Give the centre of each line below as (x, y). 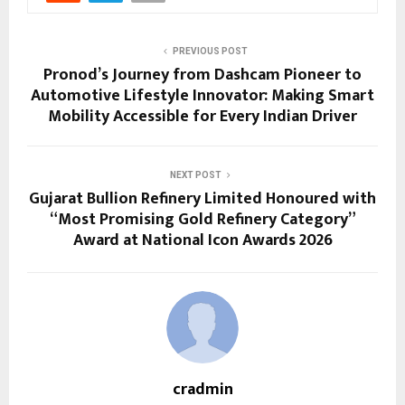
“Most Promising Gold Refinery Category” (202, 219)
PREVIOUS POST (210, 51)
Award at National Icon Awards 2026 (202, 240)
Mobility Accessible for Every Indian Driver (202, 116)
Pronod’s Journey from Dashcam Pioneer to (202, 75)
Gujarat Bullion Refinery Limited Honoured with (202, 198)
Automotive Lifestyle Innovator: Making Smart (202, 95)
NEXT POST (195, 174)
